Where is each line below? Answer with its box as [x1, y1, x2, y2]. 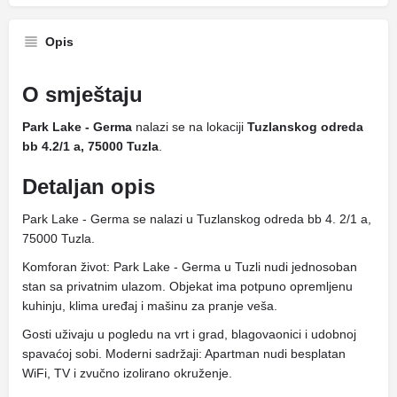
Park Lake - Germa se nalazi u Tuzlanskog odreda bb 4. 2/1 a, [22, 212, 371, 226]
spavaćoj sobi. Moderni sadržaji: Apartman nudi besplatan [22, 346, 346, 361]
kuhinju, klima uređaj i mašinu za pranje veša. [22, 299, 277, 313]
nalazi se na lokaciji [132, 120, 247, 134]
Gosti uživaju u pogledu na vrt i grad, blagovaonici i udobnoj [22, 327, 356, 341]
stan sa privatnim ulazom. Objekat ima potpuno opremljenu [22, 279, 353, 293]
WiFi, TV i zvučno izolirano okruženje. [22, 366, 232, 380]
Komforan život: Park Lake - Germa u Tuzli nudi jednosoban [22, 260, 357, 274]
